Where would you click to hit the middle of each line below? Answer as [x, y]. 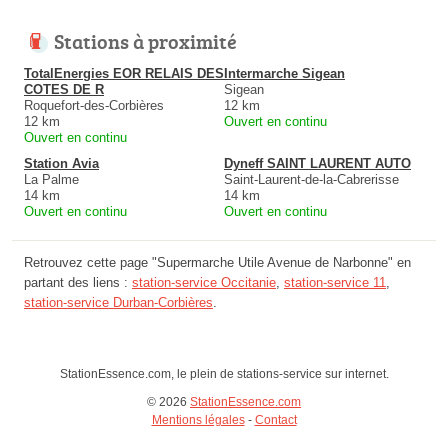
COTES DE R [64, 90]
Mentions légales [198, 420]
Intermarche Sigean [284, 74]
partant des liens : [78, 283]
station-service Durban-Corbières [118, 303]
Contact [275, 420]
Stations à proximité [145, 41]
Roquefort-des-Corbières [94, 106]
